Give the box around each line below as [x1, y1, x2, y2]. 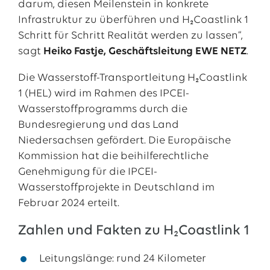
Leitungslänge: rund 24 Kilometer [39, 253, 206, 265]
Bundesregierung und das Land [17, 119, 179, 131]
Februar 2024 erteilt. [17, 198, 119, 209]
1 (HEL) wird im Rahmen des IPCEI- [17, 88, 189, 99]
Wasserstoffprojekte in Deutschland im [17, 182, 215, 193]
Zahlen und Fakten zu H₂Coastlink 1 [17, 224, 250, 238]
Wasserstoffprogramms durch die [17, 104, 187, 115]
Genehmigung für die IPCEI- [17, 166, 157, 178]
